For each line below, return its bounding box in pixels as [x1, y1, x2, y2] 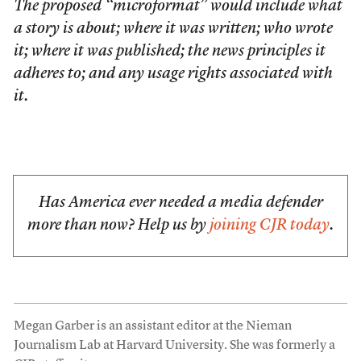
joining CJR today [210, 218, 330, 234]
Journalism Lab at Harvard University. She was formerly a [13, 339, 335, 352]
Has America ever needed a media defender [38, 195, 323, 211]
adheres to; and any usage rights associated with [13, 66, 333, 82]
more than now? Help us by [27, 218, 210, 234]
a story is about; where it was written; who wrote [13, 21, 333, 37]
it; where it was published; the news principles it [13, 44, 326, 60]
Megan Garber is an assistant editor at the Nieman [13, 320, 292, 333]
